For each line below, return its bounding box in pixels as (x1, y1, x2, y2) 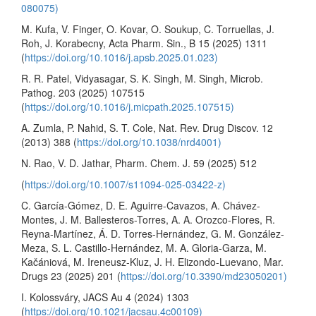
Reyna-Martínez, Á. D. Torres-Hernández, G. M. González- (21, 226, 284, 241)
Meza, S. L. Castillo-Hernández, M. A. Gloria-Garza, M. (21, 240, 267, 255)
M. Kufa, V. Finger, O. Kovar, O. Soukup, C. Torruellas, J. (21, 21, 274, 36)
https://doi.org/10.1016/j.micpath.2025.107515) (25, 99, 234, 114)
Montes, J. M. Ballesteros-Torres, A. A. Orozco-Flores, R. (21, 212, 275, 226)
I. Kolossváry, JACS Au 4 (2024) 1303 (21, 289, 189, 304)
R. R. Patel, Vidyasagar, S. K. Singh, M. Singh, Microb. (21, 71, 263, 85)
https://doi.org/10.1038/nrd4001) (77, 134, 221, 149)
